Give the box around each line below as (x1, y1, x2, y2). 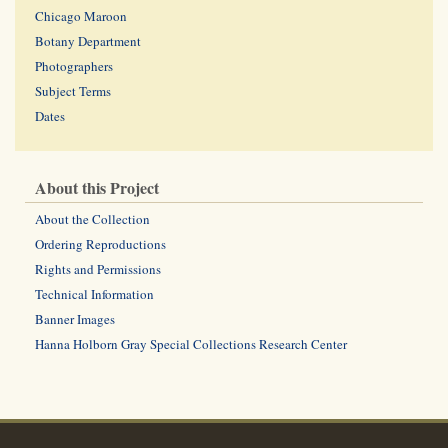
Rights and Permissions (35, 260, 161, 278)
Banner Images (35, 310, 115, 328)
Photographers (35, 57, 113, 75)
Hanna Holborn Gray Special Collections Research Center (35, 335, 347, 353)
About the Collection (35, 210, 150, 228)
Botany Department (35, 32, 141, 50)
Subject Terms (35, 82, 111, 100)
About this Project (35, 176, 159, 199)
